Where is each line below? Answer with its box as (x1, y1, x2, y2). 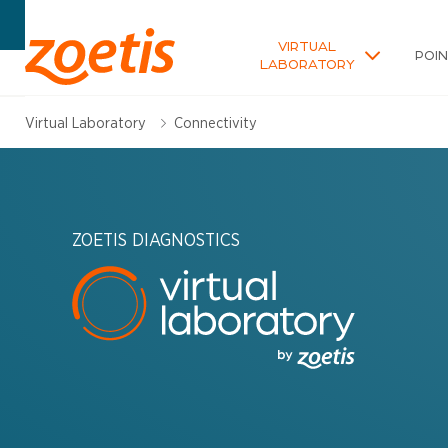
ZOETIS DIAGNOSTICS (72, 229, 240, 250)
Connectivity (173, 112, 257, 131)
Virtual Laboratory (24, 112, 146, 131)
